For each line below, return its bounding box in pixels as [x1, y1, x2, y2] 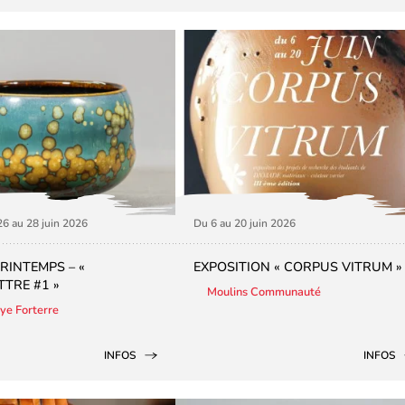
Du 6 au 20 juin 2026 [193, 216, 296, 231]
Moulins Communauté [207, 284, 321, 301]
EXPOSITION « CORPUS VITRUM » [193, 258, 402, 277]
